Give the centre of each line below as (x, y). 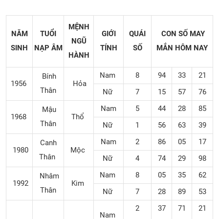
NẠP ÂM (48, 48)
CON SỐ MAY (182, 34)
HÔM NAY (191, 48)
